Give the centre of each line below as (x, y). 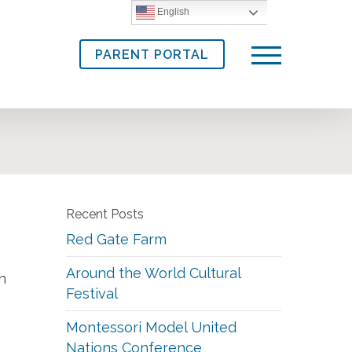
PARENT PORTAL (152, 54)
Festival (92, 293)
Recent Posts (105, 214)
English (172, 12)
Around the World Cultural (154, 273)
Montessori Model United (152, 327)
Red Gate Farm (117, 239)
